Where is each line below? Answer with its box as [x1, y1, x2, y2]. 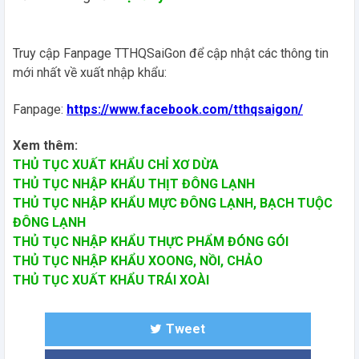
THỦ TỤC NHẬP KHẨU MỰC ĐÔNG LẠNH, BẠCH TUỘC [13, 195, 333, 211]
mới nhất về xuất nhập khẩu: [13, 64, 167, 80]
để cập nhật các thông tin [186, 45, 329, 61]
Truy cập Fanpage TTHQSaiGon [13, 45, 186, 61]
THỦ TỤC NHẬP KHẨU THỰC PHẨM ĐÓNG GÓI [13, 233, 288, 249]
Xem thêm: [13, 137, 78, 153]
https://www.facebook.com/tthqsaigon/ [67, 101, 303, 117]
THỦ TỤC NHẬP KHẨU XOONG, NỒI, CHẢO [13, 252, 263, 268]
